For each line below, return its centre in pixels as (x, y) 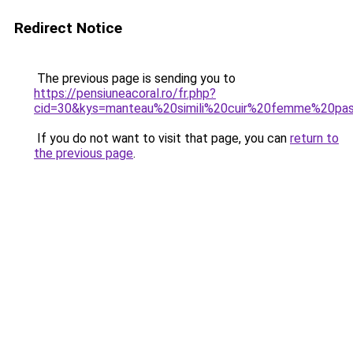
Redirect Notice (68, 28)
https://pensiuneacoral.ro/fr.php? (125, 93)
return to (314, 138)
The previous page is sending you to (135, 78)
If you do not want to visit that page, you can (162, 138)
